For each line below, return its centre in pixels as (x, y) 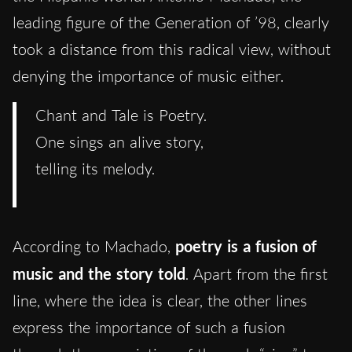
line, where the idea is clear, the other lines (160, 300)
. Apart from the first (257, 273)
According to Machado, (92, 246)
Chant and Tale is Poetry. (121, 115)
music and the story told (99, 273)
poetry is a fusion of (244, 246)
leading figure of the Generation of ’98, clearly (171, 22)
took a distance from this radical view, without (172, 49)
